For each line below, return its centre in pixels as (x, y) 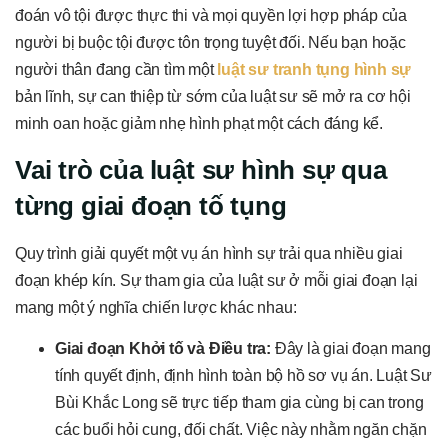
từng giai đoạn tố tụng (151, 205)
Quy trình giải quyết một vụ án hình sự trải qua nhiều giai (209, 253)
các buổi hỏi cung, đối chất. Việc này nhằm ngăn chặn (241, 430)
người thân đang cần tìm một (116, 70)
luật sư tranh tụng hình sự (314, 70)
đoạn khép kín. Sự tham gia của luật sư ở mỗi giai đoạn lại (216, 280)
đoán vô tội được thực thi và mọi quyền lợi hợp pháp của (211, 16)
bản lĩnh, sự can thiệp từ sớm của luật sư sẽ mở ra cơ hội (213, 97)
